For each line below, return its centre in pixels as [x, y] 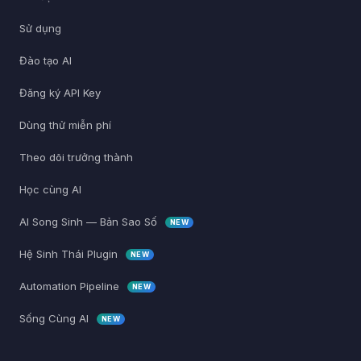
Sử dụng [40, 28]
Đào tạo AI [46, 60]
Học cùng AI [50, 189]
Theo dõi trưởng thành [76, 157]
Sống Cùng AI [56, 318]
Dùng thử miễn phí [65, 124]
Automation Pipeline [71, 286]
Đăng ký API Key [60, 92]
